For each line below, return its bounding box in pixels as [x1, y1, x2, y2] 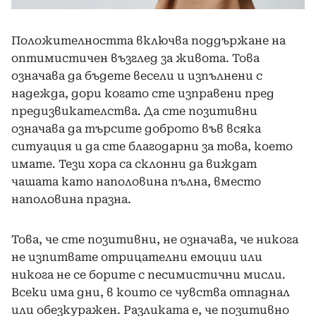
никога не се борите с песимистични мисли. [11, 267, 286, 281]
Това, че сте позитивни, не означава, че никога [11, 232, 298, 246]
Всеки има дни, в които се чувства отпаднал [11, 285, 290, 299]
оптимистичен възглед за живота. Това [11, 51, 260, 65]
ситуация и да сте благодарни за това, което [11, 139, 293, 153]
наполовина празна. [11, 192, 131, 206]
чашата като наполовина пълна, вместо [11, 174, 261, 188]
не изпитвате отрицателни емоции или [11, 250, 262, 264]
